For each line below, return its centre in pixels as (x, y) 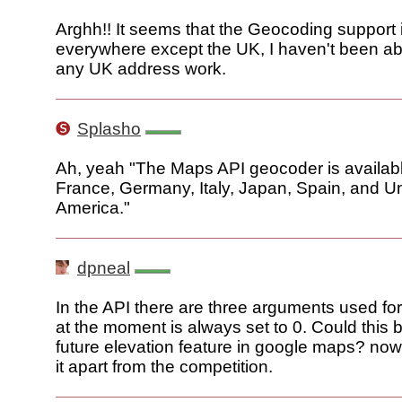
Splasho (109, 129)
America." (93, 208)
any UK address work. (141, 69)
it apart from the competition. (164, 367)
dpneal (104, 268)
